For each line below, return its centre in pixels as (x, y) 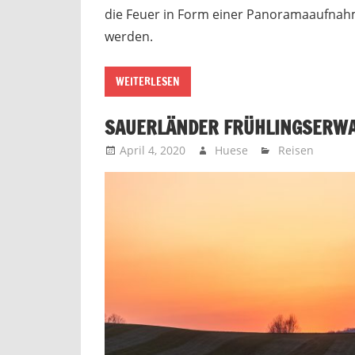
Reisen (296, 150)
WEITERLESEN (148, 82)
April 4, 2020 (153, 150)
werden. (129, 37)
